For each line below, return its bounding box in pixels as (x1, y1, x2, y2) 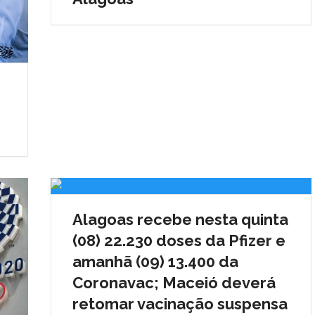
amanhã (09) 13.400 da (72, 252, 238, 271)
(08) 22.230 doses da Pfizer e (72, 231, 285, 250)
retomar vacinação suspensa (72, 295, 288, 314)
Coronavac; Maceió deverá (72, 274, 276, 292)
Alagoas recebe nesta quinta (72, 210, 288, 229)
